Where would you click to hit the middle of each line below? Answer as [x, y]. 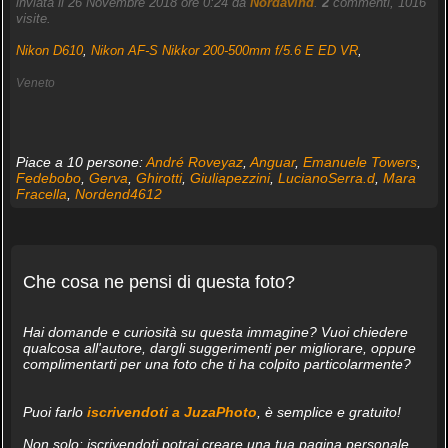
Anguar [272, 162]
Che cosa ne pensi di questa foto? [158, 282]
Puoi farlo [54, 412]
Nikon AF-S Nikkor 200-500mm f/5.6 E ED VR [224, 51]
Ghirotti [158, 178]
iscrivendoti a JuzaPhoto [171, 412]
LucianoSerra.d [326, 178]
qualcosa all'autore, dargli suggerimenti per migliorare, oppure [219, 348]
